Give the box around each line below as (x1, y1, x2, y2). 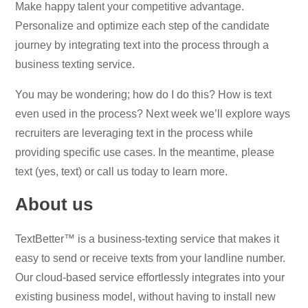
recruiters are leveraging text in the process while (15, 126, 254, 139)
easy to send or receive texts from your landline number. (15, 252, 286, 264)
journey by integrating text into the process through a (15, 38, 269, 51)
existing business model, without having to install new (15, 290, 276, 302)
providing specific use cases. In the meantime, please (15, 146, 275, 158)
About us (15, 193, 93, 214)
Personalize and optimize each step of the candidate (15, 19, 270, 32)
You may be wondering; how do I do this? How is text (15, 88, 272, 100)
